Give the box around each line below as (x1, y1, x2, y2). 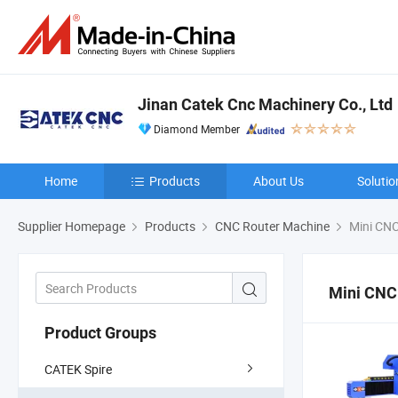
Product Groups (44, 322, 156, 342)
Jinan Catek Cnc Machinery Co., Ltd (138, 95, 393, 114)
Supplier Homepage (18, 218, 125, 235)
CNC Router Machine (215, 218, 330, 235)
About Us (253, 172, 304, 189)
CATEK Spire (44, 360, 112, 378)
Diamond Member (154, 122, 240, 136)
